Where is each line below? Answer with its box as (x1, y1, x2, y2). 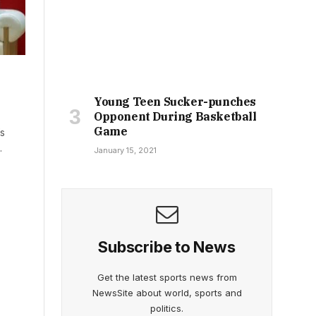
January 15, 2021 (94, 145, 157, 155)
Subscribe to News (98, 237, 236, 256)
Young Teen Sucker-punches (94, 94, 257, 109)
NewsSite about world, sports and (92, 286, 242, 298)
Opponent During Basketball (94, 109, 257, 123)
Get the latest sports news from (97, 271, 237, 283)
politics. (150, 302, 183, 314)
